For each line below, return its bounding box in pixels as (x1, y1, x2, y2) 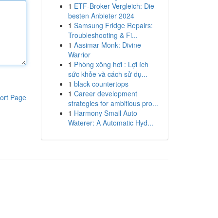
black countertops (73, 79, 128, 89)
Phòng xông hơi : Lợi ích (73, 59, 148, 69)
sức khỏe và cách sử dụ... (68, 69, 147, 79)
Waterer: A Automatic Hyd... (68, 118, 153, 127)
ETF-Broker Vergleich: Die (73, 1, 154, 11)
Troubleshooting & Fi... (68, 30, 138, 40)
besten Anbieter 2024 (68, 11, 134, 20)
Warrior (68, 50, 91, 59)
